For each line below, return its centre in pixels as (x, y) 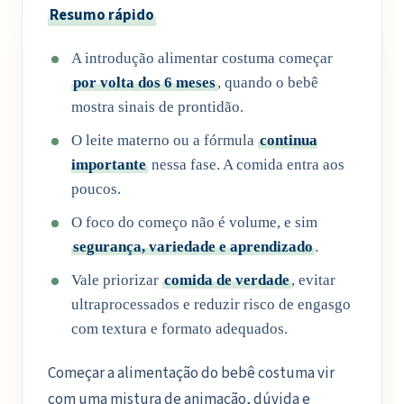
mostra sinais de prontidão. (157, 106)
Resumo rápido (102, 16)
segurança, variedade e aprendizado (193, 246)
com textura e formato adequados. (179, 328)
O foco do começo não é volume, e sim (194, 222)
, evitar (313, 280)
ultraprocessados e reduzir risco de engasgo (211, 304)
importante (109, 164)
